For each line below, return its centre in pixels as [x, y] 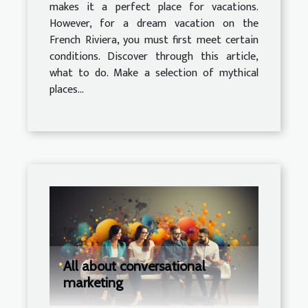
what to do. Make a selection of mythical [154, 74]
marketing [93, 282]
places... [67, 90]
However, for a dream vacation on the [154, 24]
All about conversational [134, 266]
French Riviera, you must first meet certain [154, 41]
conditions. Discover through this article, [154, 57]
